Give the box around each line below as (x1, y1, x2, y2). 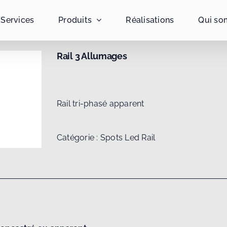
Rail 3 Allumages (57, 51, 127, 61)
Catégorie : (57, 133, 100, 142)
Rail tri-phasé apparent (57, 99, 144, 108)
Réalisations (126, 15, 174, 25)
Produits (58, 15, 92, 25)
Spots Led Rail (100, 133, 156, 142)
